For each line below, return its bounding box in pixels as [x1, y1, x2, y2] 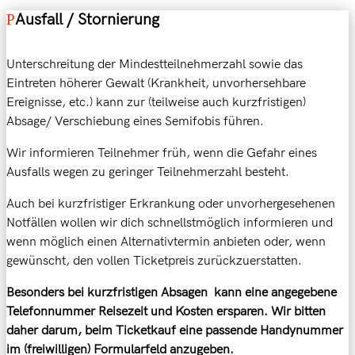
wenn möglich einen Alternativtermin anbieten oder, [6, 234, 296, 250]
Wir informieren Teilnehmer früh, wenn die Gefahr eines [6, 145, 317, 161]
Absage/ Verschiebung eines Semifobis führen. [6, 113, 264, 129]
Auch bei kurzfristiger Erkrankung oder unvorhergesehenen [6, 196, 335, 212]
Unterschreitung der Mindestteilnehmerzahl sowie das [6, 56, 303, 72]
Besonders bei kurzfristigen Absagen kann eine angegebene [6, 284, 337, 300]
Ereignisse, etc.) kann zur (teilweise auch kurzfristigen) [6, 94, 306, 110]
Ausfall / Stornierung [15, 10, 159, 29]
